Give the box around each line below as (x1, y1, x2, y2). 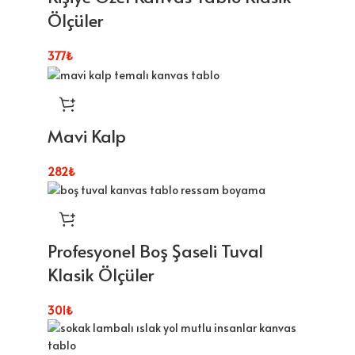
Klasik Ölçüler (48, 262, 154, 287)
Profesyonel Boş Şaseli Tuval (48, 239, 263, 263)
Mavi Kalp (48, 123, 126, 147)
